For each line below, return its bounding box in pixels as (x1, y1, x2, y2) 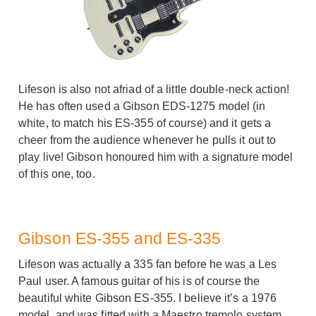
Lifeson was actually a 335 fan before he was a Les (18, 258, 277, 271)
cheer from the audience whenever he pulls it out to (18, 134, 276, 147)
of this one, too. (18, 168, 95, 181)
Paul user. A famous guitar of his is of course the (18, 275, 260, 288)
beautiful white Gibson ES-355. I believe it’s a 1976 (18, 292, 277, 305)
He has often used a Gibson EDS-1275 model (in (18, 100, 266, 113)
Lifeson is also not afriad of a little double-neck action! (18, 83, 289, 96)
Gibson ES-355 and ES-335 (18, 229, 221, 248)
